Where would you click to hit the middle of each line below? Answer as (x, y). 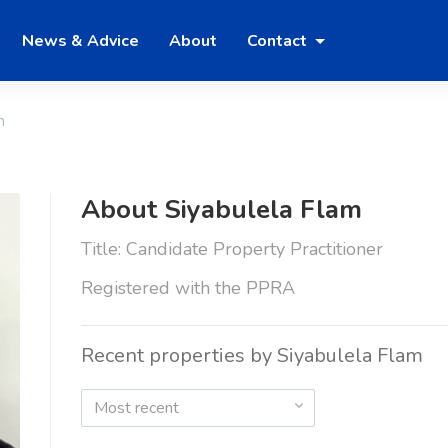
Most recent (136, 408)
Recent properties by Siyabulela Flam (251, 356)
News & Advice (80, 40)
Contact (279, 40)
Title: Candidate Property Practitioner (231, 249)
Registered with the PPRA (187, 288)
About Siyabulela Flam (221, 210)
